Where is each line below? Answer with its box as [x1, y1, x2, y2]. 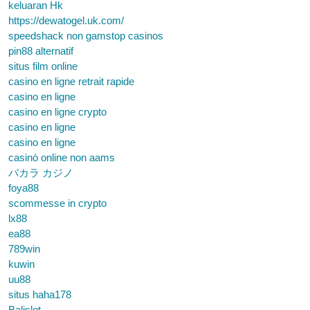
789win [8, 243, 40, 255]
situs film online [8, 60, 77, 72]
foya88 [8, 182, 39, 194]
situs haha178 [8, 289, 71, 300]
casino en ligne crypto [8, 106, 107, 118]
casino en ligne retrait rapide [8, 75, 134, 87]
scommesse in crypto [8, 197, 107, 209]
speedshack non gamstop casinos [8, 30, 163, 42]
